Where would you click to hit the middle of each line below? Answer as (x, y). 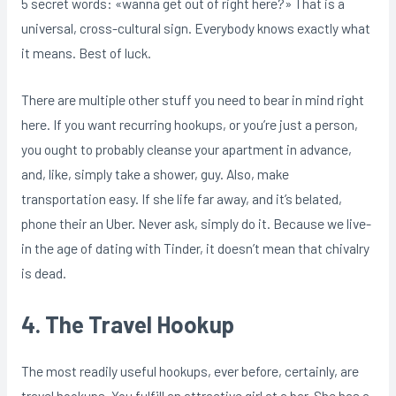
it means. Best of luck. (86, 52)
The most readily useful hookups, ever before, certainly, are (190, 371)
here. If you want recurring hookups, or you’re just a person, (189, 124)
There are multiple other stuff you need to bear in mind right (192, 99)
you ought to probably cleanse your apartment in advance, (186, 148)
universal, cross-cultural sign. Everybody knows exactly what (195, 27)
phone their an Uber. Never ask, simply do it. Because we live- (196, 223)
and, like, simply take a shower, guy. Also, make (155, 173)
